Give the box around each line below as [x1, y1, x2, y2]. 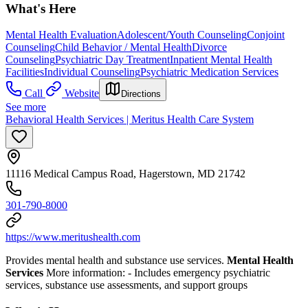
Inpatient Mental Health [170, 54, 272, 66]
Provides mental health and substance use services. [5, 254, 227, 267]
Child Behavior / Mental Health [55, 41, 192, 54]
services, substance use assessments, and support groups [5, 279, 247, 291]
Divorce [192, 41, 227, 54]
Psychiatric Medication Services [140, 66, 278, 78]
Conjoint [247, 29, 285, 41]
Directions [121, 89, 161, 100]
